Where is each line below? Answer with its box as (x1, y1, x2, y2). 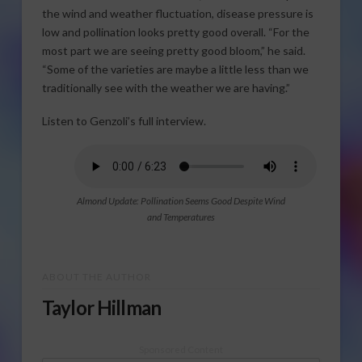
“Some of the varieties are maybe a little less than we (41, 61, 309, 76)
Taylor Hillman (41, 295, 162, 319)
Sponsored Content (138, 343, 223, 355)
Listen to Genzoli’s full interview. (41, 113, 206, 128)
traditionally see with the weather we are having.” (41, 80, 290, 95)
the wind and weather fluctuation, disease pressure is (41, 6, 314, 20)
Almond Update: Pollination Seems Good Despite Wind (76, 195, 285, 208)
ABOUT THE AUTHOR (41, 271, 151, 284)
